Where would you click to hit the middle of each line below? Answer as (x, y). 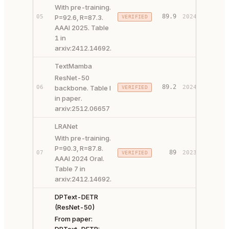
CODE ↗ (216, 158)
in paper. (68, 98)
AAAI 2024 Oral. (79, 158)
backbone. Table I (83, 88)
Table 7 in (70, 169)
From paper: (74, 219)
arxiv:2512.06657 (82, 108)
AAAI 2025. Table (82, 28)
